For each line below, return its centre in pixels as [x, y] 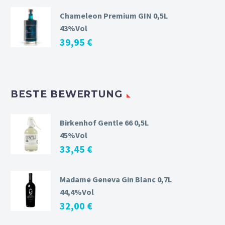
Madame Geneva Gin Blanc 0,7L [116, 180]
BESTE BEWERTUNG [67, 94]
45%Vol [74, 135]
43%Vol [74, 28]
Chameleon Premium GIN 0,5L [114, 15]
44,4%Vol [77, 192]
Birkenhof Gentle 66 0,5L [104, 123]
